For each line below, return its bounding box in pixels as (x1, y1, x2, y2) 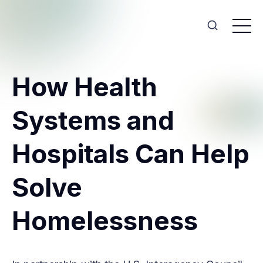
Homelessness (12, 205, 198, 237)
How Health (12, 71, 157, 103)
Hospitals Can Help (12, 138, 249, 170)
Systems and (12, 104, 174, 136)
